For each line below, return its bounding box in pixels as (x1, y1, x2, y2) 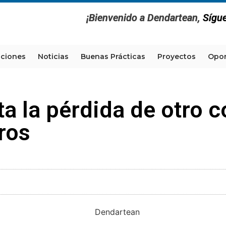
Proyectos (157, 52, 196, 61)
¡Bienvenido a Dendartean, (86, 12, 203, 24)
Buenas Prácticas (81, 52, 145, 61)
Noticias (38, 52, 69, 61)
